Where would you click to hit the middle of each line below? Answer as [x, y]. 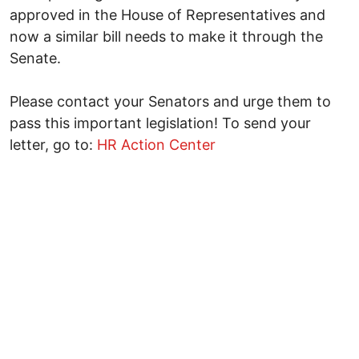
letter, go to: [53, 144]
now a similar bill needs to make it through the [166, 36]
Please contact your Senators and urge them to [170, 101]
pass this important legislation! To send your [160, 123]
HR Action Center [156, 144]
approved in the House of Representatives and [167, 14]
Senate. [35, 58]
